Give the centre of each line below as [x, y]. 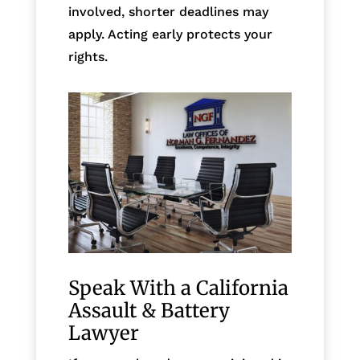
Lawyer [103, 333]
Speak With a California [178, 288]
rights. [88, 56]
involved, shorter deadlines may [168, 11]
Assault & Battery [149, 310]
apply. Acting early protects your [170, 34]
